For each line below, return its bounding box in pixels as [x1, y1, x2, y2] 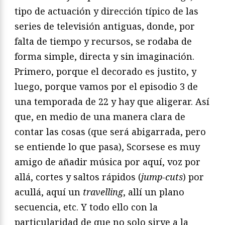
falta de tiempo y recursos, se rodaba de [15, 35, 192, 48]
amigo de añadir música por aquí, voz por [15, 156, 200, 168]
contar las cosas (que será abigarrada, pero [15, 126, 206, 138]
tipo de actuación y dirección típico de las [15, 5, 198, 18]
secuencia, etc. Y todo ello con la [15, 201, 158, 213]
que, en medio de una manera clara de [15, 110, 185, 123]
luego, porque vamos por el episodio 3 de [15, 80, 198, 93]
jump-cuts [141, 171, 183, 183]
